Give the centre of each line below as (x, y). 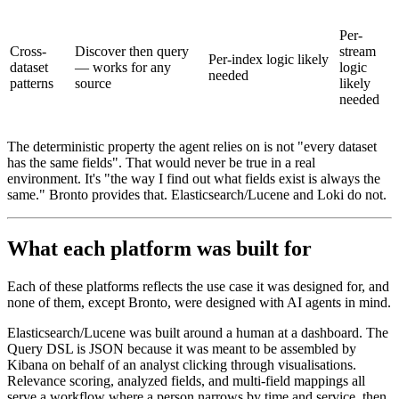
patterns (32, 84)
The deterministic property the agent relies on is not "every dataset (192, 147)
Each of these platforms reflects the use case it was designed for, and (198, 286)
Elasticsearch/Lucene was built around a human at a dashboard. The (198, 332)
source (93, 84)
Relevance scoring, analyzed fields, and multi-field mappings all (186, 380)
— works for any (123, 68)
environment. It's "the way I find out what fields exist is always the (194, 179)
